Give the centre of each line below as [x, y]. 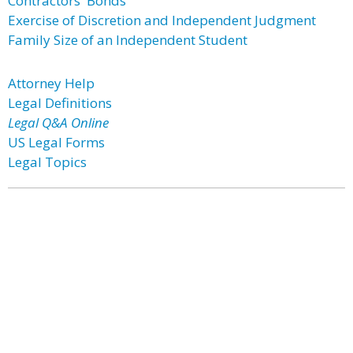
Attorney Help [51, 83]
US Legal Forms [56, 142]
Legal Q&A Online [58, 123]
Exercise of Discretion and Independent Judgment [162, 20]
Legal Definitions [60, 103]
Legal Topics [47, 162]
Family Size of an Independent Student [128, 40]
